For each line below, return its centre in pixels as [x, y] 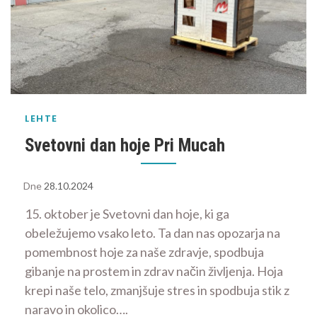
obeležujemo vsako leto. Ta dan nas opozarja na [152, 233]
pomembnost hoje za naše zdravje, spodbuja [144, 252]
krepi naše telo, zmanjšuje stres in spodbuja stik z [157, 290]
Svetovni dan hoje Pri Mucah [125, 145]
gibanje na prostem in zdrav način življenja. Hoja [154, 271]
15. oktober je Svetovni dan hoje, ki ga [127, 214]
